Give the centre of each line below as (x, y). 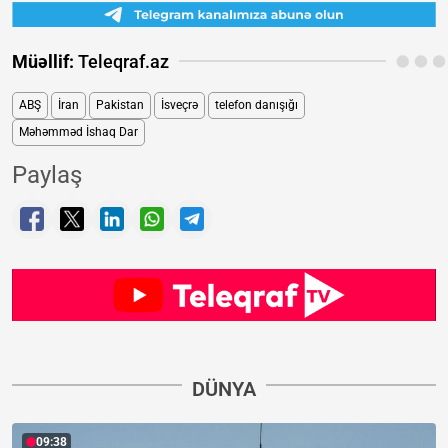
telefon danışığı (256, 104)
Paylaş (47, 174)
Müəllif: (43, 61)
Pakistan (120, 104)
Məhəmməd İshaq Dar (78, 131)
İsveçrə (179, 104)
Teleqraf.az (121, 61)
